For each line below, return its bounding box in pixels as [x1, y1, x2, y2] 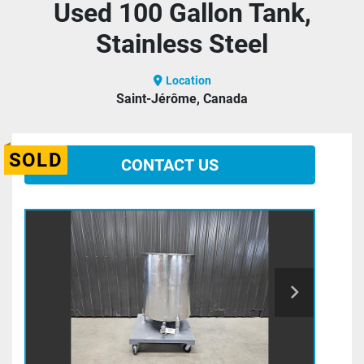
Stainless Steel [96, 28, 268, 60]
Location [165, 74, 211, 88]
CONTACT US [121, 155, 219, 175]
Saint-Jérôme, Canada [116, 91, 248, 107]
